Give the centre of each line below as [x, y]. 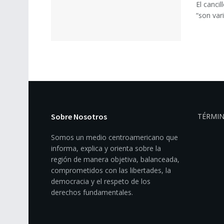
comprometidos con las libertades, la [111, 170]
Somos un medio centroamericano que [114, 137]
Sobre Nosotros [79, 117]
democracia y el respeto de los [101, 181]
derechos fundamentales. [92, 192]
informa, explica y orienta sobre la [106, 148]
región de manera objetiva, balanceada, [115, 159]
